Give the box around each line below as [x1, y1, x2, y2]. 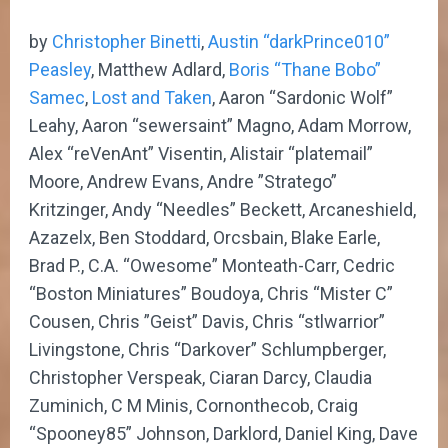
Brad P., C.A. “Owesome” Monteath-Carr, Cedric [29, 254, 395, 276]
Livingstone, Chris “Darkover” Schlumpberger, [29, 338, 386, 360]
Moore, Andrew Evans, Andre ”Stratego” [29, 170, 337, 192]
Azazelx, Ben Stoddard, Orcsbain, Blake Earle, [29, 226, 380, 248]
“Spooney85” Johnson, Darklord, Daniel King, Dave [29, 422, 418, 444]
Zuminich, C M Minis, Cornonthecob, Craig [29, 394, 358, 416]
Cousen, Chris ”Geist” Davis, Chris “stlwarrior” [29, 310, 385, 332]
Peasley [29, 58, 91, 80]
